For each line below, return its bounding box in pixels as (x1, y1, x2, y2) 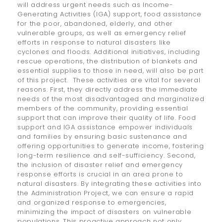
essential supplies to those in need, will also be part (17, 66, 204, 76)
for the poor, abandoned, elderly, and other (17, 19, 173, 29)
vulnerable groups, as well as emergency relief (17, 28, 186, 38)
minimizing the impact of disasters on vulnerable (17, 207, 192, 217)
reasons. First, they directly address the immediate (17, 85, 198, 95)
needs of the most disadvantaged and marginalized (17, 94, 205, 104)
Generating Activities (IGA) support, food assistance (17, 9, 202, 19)
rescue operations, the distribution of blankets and (17, 56, 198, 66)
